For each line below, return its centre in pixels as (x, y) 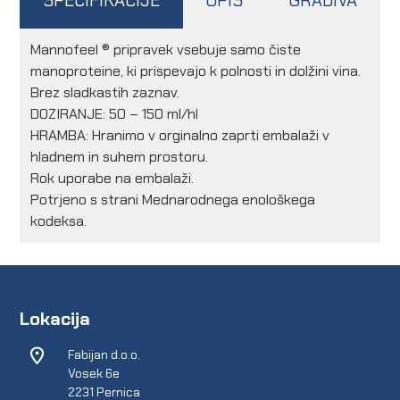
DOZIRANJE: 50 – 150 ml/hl (115, 114)
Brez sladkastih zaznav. (105, 93)
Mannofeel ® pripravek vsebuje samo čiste (166, 50)
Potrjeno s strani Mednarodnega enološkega (173, 200)
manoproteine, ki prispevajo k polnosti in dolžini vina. (196, 71)
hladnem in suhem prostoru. (120, 157)
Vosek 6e (93, 374)
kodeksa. (59, 221)
